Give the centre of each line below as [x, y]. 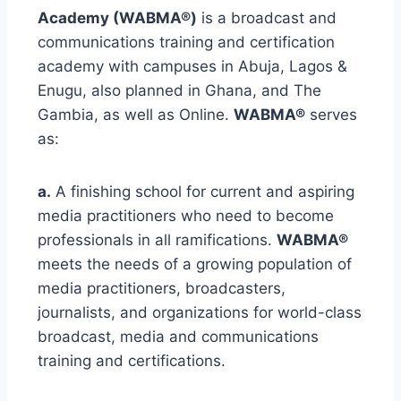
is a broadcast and [267, 18]
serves [331, 115]
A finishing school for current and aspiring [203, 192]
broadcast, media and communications [178, 337]
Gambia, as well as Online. [136, 115]
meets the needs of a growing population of [195, 264]
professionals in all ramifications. [157, 240]
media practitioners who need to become [186, 216]
